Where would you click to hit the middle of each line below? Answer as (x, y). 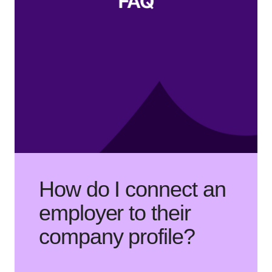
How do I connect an (132, 189)
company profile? (117, 236)
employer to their (115, 213)
